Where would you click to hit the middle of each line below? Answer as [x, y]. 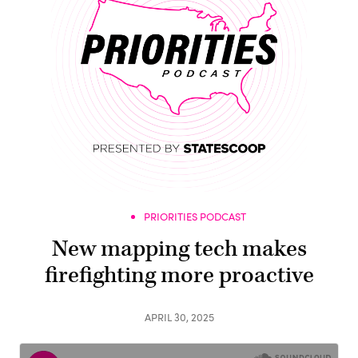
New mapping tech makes [179, 249]
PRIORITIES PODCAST [195, 217]
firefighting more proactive [179, 275]
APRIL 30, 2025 [179, 317]
